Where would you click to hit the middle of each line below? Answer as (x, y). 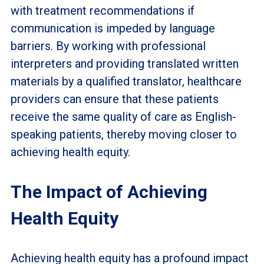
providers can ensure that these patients (114, 99)
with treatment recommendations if (102, 10)
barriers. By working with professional (108, 46)
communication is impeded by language (113, 28)
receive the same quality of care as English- (123, 116)
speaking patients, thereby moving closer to (123, 134)
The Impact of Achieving (109, 192)
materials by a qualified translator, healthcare (126, 81)
